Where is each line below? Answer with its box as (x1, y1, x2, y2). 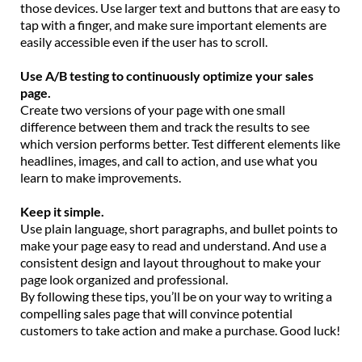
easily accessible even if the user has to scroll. (20, 33, 267, 49)
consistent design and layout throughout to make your (20, 254, 321, 270)
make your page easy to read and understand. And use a (20, 237, 326, 253)
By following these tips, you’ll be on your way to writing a (20, 288, 332, 304)
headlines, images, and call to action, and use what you (20, 152, 318, 168)
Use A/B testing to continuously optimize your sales (20, 67, 314, 83)
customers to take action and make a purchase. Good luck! (20, 322, 340, 338)
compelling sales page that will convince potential (20, 305, 293, 321)
